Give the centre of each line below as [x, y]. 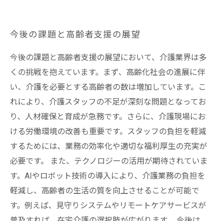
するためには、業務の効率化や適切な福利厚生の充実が [109, 146]
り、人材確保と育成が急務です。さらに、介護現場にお [108, 117]
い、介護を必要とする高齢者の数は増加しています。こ [108, 87]
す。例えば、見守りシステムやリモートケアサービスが [108, 205]
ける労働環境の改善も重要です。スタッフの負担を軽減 [108, 131]
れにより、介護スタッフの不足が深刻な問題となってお [108, 102]
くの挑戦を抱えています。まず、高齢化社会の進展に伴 [108, 72]
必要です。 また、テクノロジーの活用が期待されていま [109, 161]
